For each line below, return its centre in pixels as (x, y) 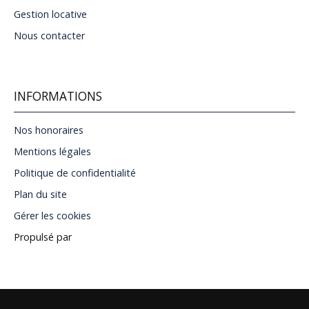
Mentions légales (52, 152)
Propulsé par (43, 237)
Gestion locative (50, 14)
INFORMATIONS (58, 97)
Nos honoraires (49, 130)
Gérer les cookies (52, 216)
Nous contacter (49, 36)
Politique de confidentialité (75, 173)
